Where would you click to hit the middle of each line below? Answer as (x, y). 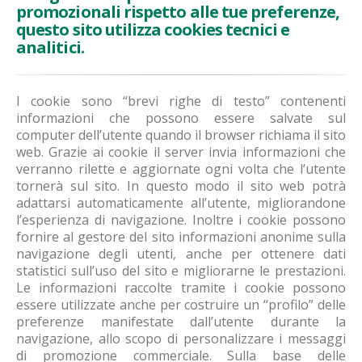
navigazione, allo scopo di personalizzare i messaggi (181, 339)
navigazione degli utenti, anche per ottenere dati (181, 254)
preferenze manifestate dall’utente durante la (181, 322)
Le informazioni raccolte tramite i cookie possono (181, 288)
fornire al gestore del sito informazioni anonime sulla (181, 237)
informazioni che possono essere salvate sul (181, 118)
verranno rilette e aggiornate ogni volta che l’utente (181, 169)
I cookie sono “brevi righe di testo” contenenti (181, 101)
